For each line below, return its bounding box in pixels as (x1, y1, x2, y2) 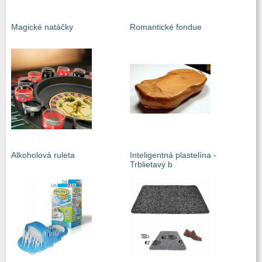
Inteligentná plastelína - (130, 150, 216, 160)
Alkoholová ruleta (11, 150, 75, 160)
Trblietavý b (130, 160, 173, 169)
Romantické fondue (130, 22, 202, 32)
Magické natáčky (11, 22, 73, 32)
